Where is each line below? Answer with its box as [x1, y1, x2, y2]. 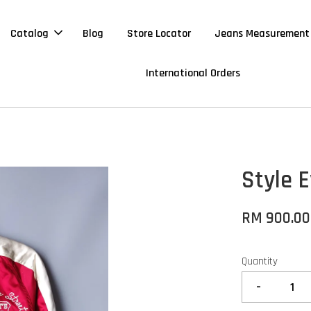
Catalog [10, 26, 49, 41]
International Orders [145, 65, 240, 81]
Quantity [242, 254, 278, 268]
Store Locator [126, 26, 191, 41]
